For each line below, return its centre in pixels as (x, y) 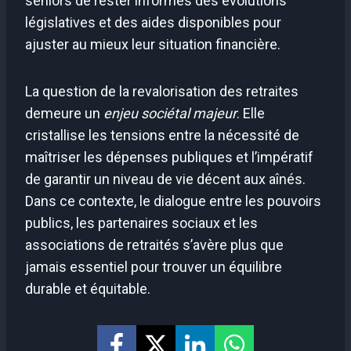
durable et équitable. (88, 288)
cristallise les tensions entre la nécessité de (162, 135)
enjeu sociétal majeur (170, 113)
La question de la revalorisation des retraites (162, 91)
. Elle (251, 113)
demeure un (64, 113)
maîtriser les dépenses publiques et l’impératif (169, 157)
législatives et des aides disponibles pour (153, 22)
